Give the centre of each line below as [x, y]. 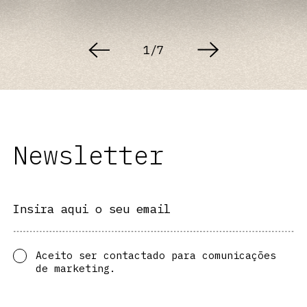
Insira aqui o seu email [91, 209]
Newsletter [88, 155]
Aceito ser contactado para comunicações [156, 256]
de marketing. [75, 269]
